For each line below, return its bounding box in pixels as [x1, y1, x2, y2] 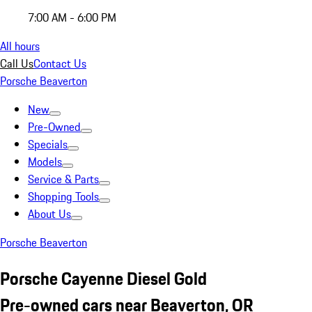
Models [28, 153, 62, 170]
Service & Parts [28, 171, 99, 187]
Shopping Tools [28, 188, 99, 205]
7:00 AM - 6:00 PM [28, 9, 116, 26]
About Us [28, 205, 71, 222]
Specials [28, 136, 68, 153]
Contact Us [33, 55, 86, 72]
